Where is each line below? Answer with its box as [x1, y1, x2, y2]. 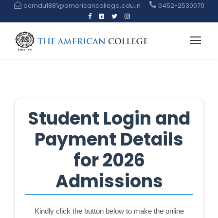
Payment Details [35, 127, 183, 152]
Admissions [55, 169, 163, 194]
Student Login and [28, 106, 190, 131]
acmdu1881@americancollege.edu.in [21, 1, 142, 10]
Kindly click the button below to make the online [34, 207, 184, 215]
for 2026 [73, 148, 145, 173]
